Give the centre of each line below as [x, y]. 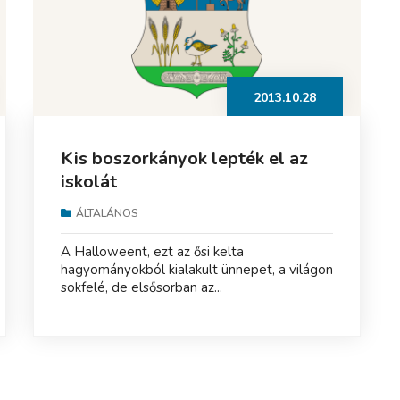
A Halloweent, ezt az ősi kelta [152, 251]
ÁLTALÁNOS [107, 213]
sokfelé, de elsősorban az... [141, 287]
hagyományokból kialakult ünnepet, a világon [196, 269]
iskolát [88, 181]
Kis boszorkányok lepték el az [184, 158]
